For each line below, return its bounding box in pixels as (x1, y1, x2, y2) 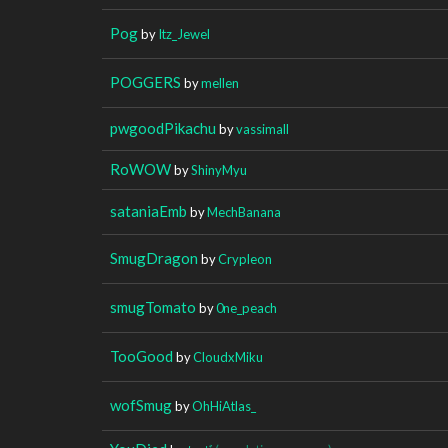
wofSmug (110, 395, 172, 414)
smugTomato (110, 297, 196, 316)
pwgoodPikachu (110, 118, 216, 137)
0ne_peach (216, 299, 277, 316)
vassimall (236, 120, 289, 137)
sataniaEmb (110, 201, 187, 220)
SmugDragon (110, 248, 198, 267)
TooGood (110, 346, 173, 365)
